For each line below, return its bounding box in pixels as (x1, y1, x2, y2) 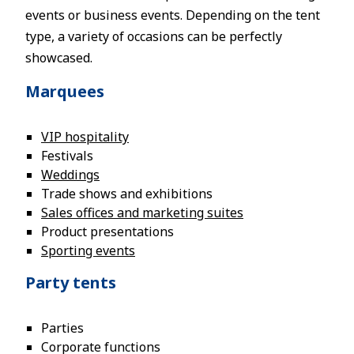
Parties (41, 319, 84, 337)
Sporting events (41, 242, 135, 259)
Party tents (25, 272, 116, 293)
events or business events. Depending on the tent (25, 6, 320, 24)
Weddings (41, 166, 100, 183)
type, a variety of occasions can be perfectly (25, 28, 282, 45)
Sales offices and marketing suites (41, 204, 243, 221)
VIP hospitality (41, 128, 129, 145)
